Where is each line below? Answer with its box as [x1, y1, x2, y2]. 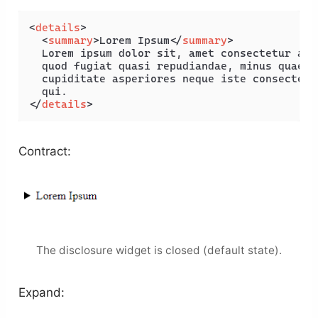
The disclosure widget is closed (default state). [36, 243, 282, 258]
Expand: [18, 285, 65, 300]
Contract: [18, 144, 72, 159]
